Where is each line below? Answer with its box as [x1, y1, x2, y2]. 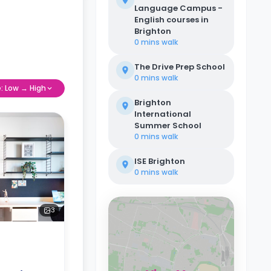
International [134, 108, 191, 120]
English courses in [134, 14, 209, 25]
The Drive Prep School [134, 61, 225, 73]
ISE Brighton [134, 155, 185, 167]
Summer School [134, 120, 201, 131]
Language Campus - [134, 2, 223, 14]
